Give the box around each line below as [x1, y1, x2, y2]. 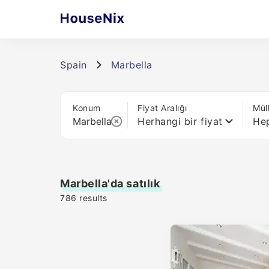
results [76, 193, 107, 203]
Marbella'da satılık [60, 177, 160, 190]
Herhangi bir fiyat [138, 115, 223, 127]
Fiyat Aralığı [138, 103, 188, 113]
